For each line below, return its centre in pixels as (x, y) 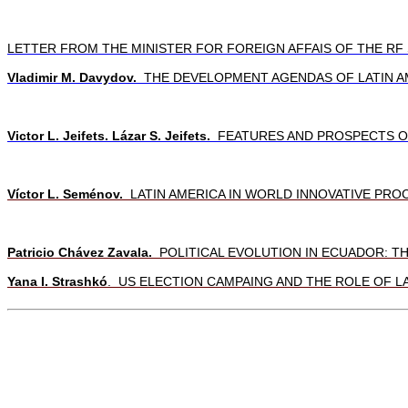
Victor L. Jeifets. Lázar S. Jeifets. (109, 135)
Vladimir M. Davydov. (72, 77)
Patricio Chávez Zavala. (80, 252)
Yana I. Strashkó (57, 281)
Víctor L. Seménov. (65, 194)
